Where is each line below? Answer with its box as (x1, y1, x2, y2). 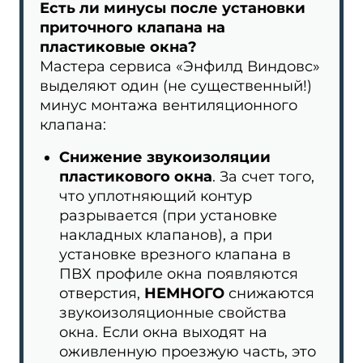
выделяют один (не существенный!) (40, 77, 312, 95)
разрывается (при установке (59, 207, 277, 224)
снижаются (224, 284, 314, 302)
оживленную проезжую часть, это (59, 343, 316, 361)
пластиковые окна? (40, 38, 201, 56)
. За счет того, (212, 168, 314, 186)
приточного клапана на (40, 19, 225, 36)
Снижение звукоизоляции (59, 148, 271, 166)
